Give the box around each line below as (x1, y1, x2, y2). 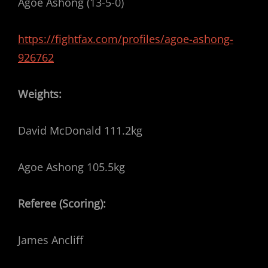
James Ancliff (18, 233, 83, 247)
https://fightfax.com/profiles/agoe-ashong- (18, 32, 233, 46)
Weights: (18, 87, 62, 101)
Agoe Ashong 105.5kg (18, 160, 125, 174)
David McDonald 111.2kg (18, 123, 142, 138)
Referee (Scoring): (18, 196, 106, 211)
